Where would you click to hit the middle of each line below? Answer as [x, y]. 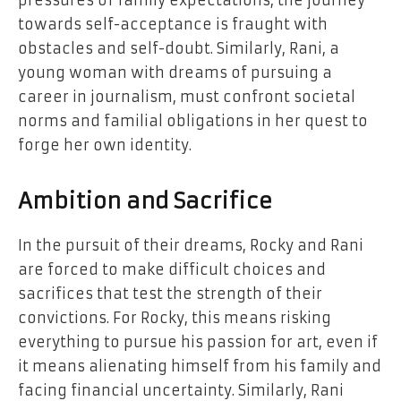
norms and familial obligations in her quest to [193, 121]
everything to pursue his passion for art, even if [198, 342]
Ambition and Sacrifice [145, 202]
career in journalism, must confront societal [187, 97]
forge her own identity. [105, 145]
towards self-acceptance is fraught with [173, 25]
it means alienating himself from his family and [200, 367]
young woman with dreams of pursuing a [175, 73]
